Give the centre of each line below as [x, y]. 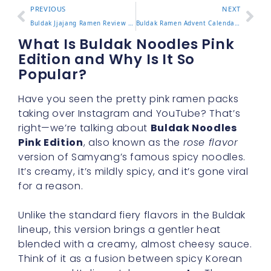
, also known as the [133, 142]
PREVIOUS [48, 9]
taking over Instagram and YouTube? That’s [129, 113]
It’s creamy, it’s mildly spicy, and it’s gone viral [133, 171]
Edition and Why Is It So [107, 59]
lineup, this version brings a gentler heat [119, 230]
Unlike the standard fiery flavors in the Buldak [132, 215]
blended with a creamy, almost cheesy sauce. [135, 244]
